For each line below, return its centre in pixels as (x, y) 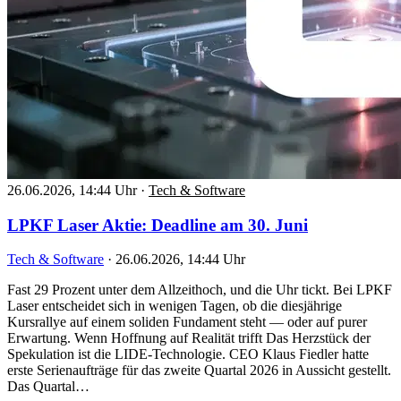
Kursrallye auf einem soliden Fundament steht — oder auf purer (187, 322)
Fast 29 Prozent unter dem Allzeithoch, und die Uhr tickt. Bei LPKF (200, 290)
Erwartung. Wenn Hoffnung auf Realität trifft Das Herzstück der (189, 338)
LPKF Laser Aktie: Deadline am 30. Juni (158, 225)
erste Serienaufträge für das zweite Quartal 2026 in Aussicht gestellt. (199, 371)
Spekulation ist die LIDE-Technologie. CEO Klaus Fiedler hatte (188, 354)
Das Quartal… (48, 387)
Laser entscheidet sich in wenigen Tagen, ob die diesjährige (175, 306)
